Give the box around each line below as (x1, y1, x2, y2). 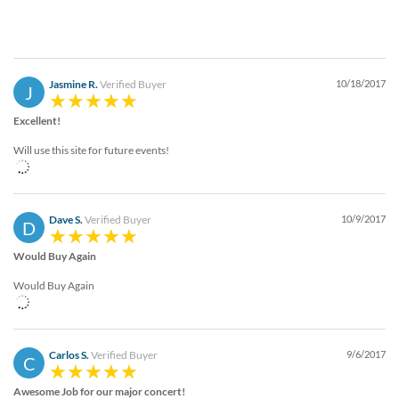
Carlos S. (49, 348, 89, 362)
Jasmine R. (49, 77, 98, 92)
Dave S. (49, 213, 83, 227)
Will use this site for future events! (13, 143, 169, 158)
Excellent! (13, 114, 61, 128)
